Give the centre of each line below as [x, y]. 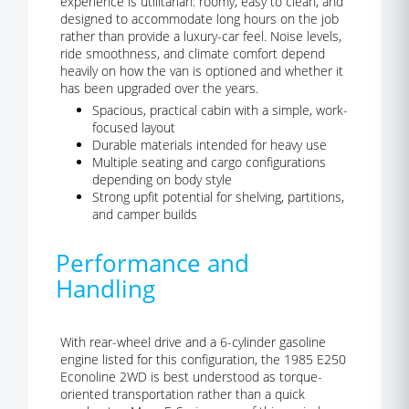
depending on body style [162, 179]
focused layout [134, 127]
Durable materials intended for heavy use [210, 145]
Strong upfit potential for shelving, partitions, [218, 197]
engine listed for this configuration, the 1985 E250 [203, 359]
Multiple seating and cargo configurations [209, 162]
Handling [105, 288]
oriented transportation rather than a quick [183, 394]
